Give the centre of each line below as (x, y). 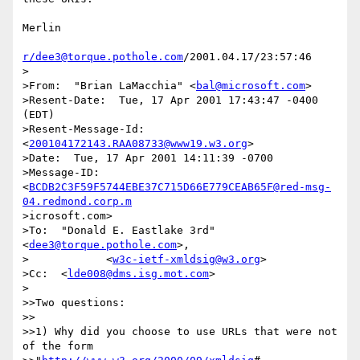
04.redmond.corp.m (77, 202)
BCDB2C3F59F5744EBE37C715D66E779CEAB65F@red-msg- (180, 187)
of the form (58, 346)
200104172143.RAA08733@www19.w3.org (138, 144)
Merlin (42, 28)
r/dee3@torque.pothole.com (103, 57)
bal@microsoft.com (251, 86)
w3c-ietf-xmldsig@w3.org (186, 260)
